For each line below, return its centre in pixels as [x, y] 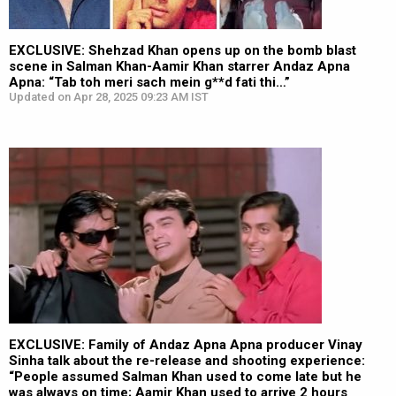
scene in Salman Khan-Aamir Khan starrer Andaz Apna [179, 66]
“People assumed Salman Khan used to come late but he [185, 377]
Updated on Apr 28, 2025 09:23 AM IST [109, 97]
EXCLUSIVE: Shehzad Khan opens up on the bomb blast [183, 50]
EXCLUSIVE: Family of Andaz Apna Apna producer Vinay [186, 345]
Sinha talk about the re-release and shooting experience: [187, 361]
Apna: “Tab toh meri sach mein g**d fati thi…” [149, 82]
